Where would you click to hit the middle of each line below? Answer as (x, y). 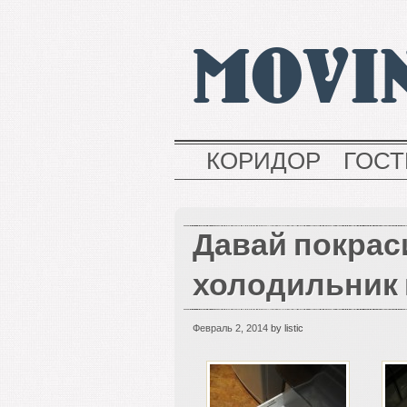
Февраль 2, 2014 (230, 328)
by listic (286, 328)
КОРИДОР (263, 164)
